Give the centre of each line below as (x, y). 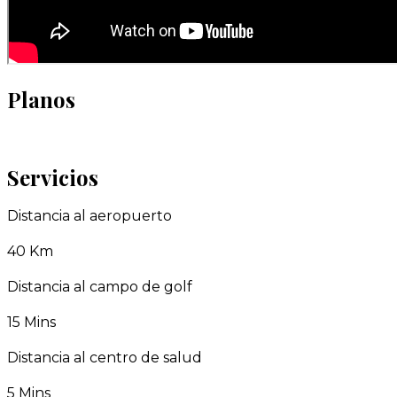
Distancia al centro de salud (105, 358)
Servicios (53, 178)
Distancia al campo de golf (100, 287)
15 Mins (31, 323)
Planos (41, 100)
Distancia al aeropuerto (90, 216)
